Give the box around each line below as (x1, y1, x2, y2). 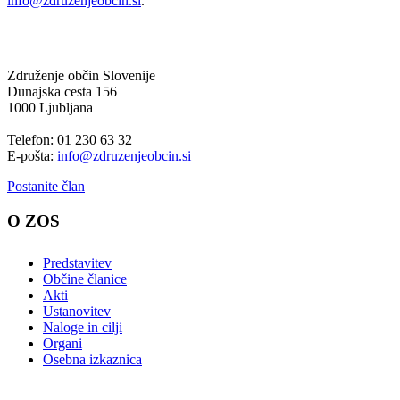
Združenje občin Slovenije (7, 68, 155, 84)
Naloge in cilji (43, 319, 122, 335)
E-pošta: (7, 148, 57, 164)
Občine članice (43, 271, 127, 287)
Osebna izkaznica (43, 351, 142, 367)
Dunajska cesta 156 (7, 84, 117, 100)
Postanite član (7, 179, 85, 195)
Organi (43, 335, 82, 351)
